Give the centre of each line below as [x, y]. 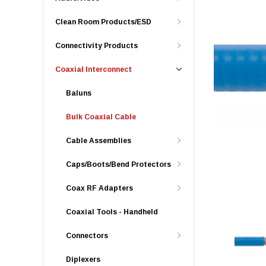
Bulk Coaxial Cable [101, 117]
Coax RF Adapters [99, 188]
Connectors [87, 236]
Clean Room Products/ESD [103, 22]
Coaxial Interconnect [94, 69]
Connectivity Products [96, 46]
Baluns [79, 93]
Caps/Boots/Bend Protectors [118, 164]
